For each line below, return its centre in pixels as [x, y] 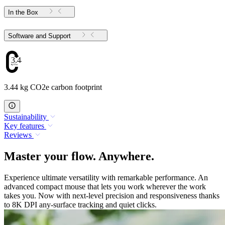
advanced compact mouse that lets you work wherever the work [105, 187]
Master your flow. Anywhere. [79, 156]
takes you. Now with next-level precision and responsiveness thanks [112, 196]
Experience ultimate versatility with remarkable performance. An [106, 178]
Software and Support [60, 36]
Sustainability [25, 117]
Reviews [18, 135]
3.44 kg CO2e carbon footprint [53, 87]
